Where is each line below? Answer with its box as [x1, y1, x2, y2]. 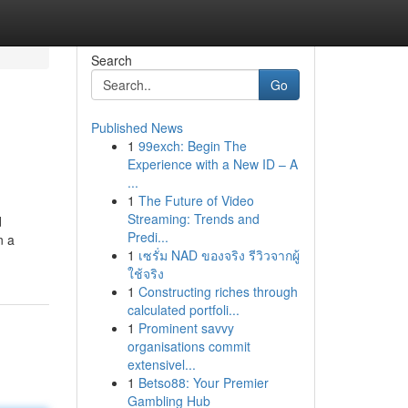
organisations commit [127, 337, 250, 355]
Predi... [127, 228, 168, 246]
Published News [90, 118, 183, 137]
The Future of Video [138, 191, 254, 209]
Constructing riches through [138, 282, 298, 301]
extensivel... [127, 355, 196, 373]
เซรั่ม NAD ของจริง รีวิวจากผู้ [138, 246, 300, 264]
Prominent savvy [138, 319, 234, 337]
